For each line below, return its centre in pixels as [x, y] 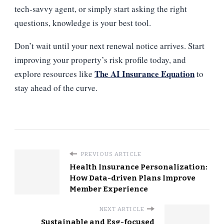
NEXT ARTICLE [122, 209]
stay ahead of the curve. [56, 87]
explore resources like [54, 73]
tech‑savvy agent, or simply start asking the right [101, 8]
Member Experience [109, 189]
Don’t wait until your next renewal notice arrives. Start [109, 45]
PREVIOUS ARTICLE [110, 154]
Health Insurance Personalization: [138, 167]
